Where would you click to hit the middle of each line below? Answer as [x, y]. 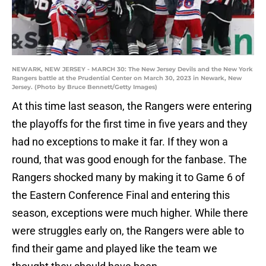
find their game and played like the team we [115, 249]
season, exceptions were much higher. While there [130, 213]
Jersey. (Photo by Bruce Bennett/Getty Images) [85, 87]
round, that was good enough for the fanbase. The [129, 160]
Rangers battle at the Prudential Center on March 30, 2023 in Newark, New [127, 78]
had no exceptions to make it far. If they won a [120, 142]
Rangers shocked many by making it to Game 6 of [128, 178]
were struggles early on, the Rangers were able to [128, 231]
